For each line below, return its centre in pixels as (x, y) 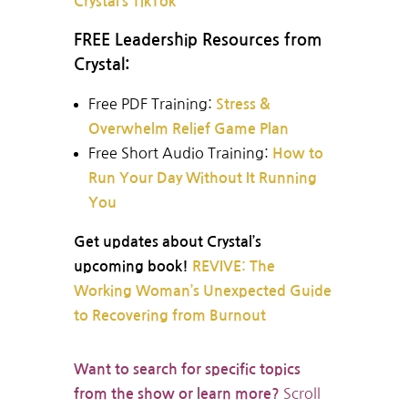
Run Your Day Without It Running (202, 178)
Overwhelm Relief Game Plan (188, 129)
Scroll (300, 394)
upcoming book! (133, 267)
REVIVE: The (233, 267)
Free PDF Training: (152, 104)
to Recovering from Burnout (169, 316)
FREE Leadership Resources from (197, 41)
